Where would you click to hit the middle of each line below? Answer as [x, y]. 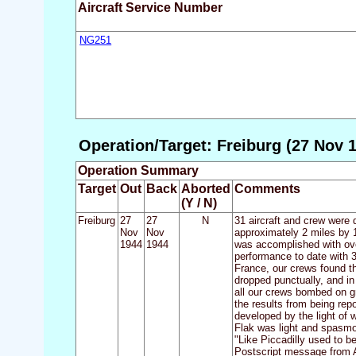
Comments [267, 189]
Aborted [205, 189]
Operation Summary [138, 171]
